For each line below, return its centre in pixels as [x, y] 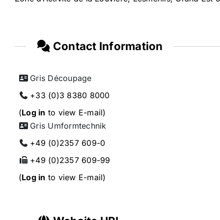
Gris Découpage [61, 78]
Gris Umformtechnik [68, 126]
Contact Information [107, 46]
